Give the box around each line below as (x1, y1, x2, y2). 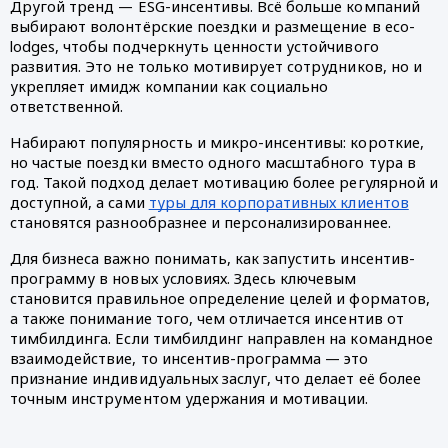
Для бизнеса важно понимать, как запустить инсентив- (10, 247, 415, 268)
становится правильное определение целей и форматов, (10, 287, 430, 308)
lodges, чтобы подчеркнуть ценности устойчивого (10, 35, 379, 56)
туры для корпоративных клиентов (148, 191, 409, 212)
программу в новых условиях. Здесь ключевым (10, 267, 357, 288)
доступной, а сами (10, 191, 149, 212)
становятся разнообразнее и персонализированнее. (10, 211, 391, 232)
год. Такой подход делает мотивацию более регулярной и (10, 171, 438, 192)
